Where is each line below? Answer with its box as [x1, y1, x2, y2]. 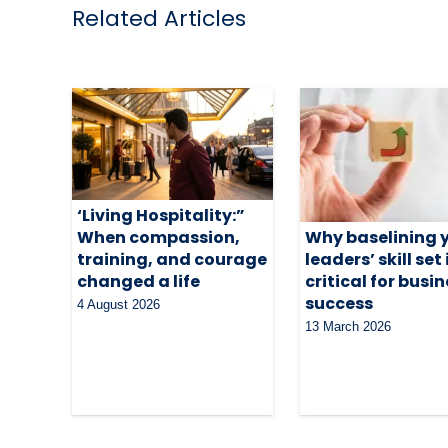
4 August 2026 [77, 296, 160, 312]
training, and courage [77, 247, 267, 271]
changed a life [77, 269, 200, 293]
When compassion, [77, 225, 240, 249]
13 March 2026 [305, 318, 392, 334]
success [305, 291, 374, 315]
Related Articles [72, 2, 246, 34]
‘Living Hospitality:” [77, 203, 245, 227]
